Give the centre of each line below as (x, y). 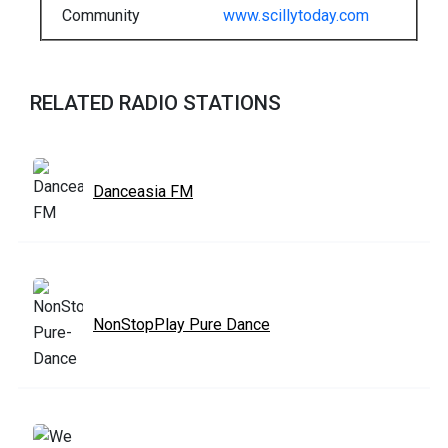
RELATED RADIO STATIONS (155, 102)
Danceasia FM (143, 191)
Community (101, 15)
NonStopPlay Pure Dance (181, 324)
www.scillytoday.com (296, 15)
